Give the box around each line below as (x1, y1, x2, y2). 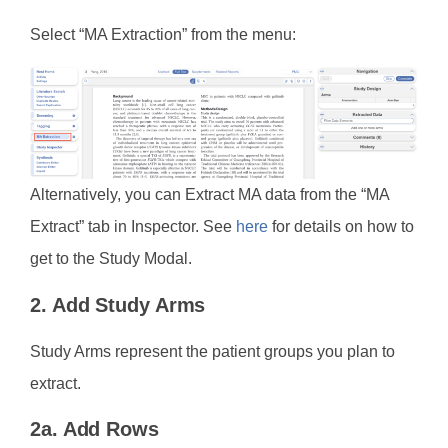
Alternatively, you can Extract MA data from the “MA (30, 186, 389, 204)
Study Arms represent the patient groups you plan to (30, 342, 395, 360)
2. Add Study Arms (30, 293, 206, 316)
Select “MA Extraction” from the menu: (30, 26, 296, 44)
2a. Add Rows (30, 418, 159, 441)
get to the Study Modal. (30, 250, 192, 268)
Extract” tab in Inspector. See (30, 218, 236, 236)
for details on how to (267, 218, 414, 236)
